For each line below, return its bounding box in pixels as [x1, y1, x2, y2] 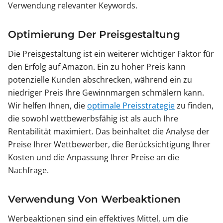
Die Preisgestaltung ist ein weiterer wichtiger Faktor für [8, 48, 214, 60]
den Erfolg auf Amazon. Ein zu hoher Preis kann [8, 61, 186, 73]
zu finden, [175, 100, 214, 111]
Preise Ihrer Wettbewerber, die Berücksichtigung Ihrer [8, 139, 211, 150]
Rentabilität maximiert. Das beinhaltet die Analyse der [8, 126, 210, 137]
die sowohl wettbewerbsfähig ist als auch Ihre [8, 113, 178, 124]
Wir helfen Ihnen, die [8, 100, 87, 111]
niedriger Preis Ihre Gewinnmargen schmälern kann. [8, 87, 204, 99]
